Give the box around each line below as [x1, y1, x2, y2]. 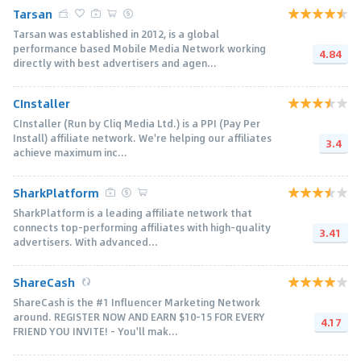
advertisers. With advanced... [13, 234, 158, 249]
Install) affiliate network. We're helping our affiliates [13, 130, 272, 145]
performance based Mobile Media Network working [13, 40, 266, 56]
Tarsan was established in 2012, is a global [13, 26, 219, 41]
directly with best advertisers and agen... [13, 55, 217, 70]
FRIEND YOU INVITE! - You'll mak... [13, 323, 178, 338]
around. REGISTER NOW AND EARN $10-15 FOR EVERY [13, 309, 265, 324]
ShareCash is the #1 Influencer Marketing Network [13, 294, 260, 309]
